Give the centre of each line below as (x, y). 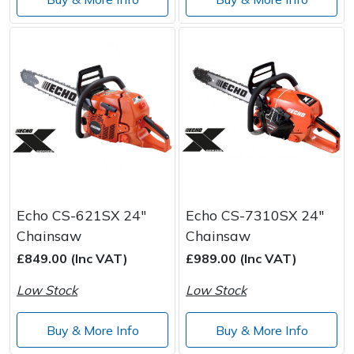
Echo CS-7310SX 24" (255, 215)
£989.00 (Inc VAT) (241, 259)
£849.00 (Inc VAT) (72, 259)
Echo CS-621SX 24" (81, 215)
